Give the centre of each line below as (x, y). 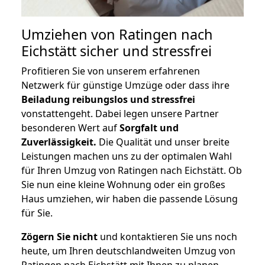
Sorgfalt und (149, 128)
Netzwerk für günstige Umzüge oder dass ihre (125, 85)
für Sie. (37, 213)
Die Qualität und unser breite (163, 142)
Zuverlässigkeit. (59, 142)
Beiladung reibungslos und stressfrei (108, 100)
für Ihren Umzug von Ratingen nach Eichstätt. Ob (132, 171)
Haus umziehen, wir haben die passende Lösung (130, 199)
